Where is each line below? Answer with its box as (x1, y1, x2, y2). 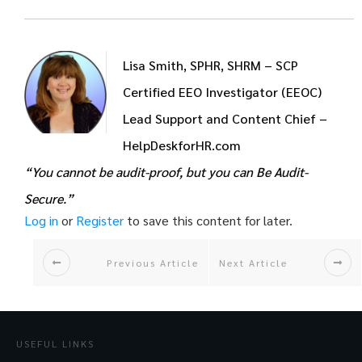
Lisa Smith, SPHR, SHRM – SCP (123, 57, 298, 74)
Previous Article (107, 256, 199, 270)
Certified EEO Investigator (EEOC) (123, 83, 322, 101)
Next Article (218, 256, 288, 270)
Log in (24, 212, 58, 229)
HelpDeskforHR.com (123, 137, 241, 154)
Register (76, 212, 124, 229)
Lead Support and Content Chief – (123, 110, 327, 128)
